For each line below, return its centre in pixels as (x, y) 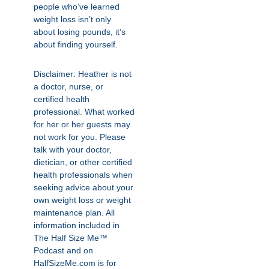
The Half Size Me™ (71, 238)
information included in (77, 225)
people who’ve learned (77, 7)
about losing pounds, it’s (80, 32)
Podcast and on (63, 250)
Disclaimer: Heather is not (83, 74)
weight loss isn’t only (72, 19)
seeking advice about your (83, 187)
